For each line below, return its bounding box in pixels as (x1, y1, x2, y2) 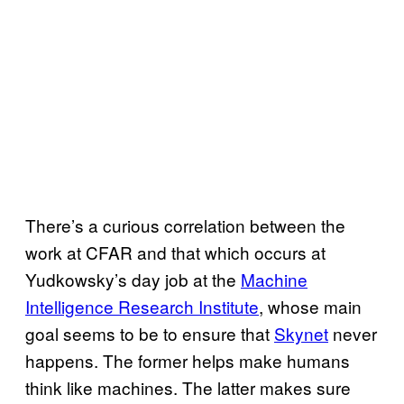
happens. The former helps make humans (25, 348, 350, 372)
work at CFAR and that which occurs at (25, 240, 326, 264)
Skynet (274, 321, 328, 345)
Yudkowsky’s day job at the (25, 267, 241, 291)
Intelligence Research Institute (25, 294, 259, 318)
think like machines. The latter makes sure (25, 375, 351, 399)
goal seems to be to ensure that (25, 321, 274, 345)
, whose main (259, 294, 362, 318)
